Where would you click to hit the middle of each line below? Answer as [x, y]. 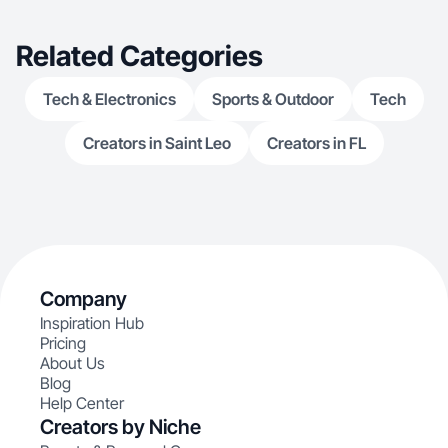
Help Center [82, 403]
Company [83, 299]
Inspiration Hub [92, 323]
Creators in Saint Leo [156, 143]
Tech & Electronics [109, 99]
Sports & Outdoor [272, 99]
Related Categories [139, 56]
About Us [72, 363]
